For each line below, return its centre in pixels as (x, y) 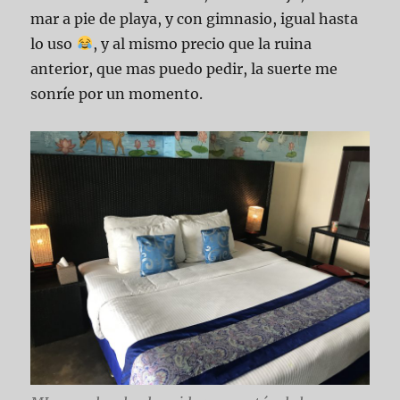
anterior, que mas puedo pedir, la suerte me (184, 68)
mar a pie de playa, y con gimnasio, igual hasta (195, 18)
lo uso (54, 43)
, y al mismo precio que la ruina (202, 43)
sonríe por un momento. (117, 93)
